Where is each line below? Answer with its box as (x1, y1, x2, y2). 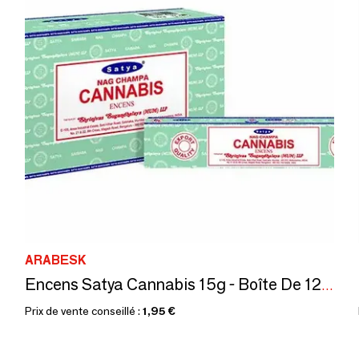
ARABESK (25, 252, 87, 268)
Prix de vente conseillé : (25, 304, 143, 318)
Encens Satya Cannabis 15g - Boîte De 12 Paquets (321, 278, 333, 293)
